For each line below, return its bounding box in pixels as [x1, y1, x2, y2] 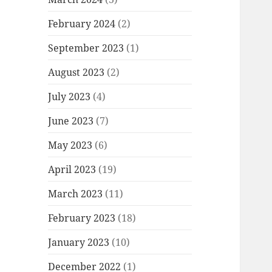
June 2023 [48, 114, 94, 127]
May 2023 [48, 138, 93, 152]
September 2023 [48, 41, 124, 55]
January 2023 [48, 235, 110, 249]
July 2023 [48, 89, 91, 103]
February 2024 [48, 16, 116, 30]
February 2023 [48, 211, 116, 225]
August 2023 [48, 65, 105, 79]
